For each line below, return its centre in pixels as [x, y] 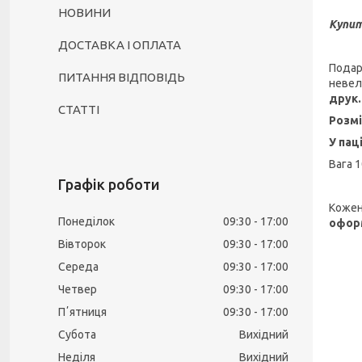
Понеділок [86, 221]
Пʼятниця [82, 312]
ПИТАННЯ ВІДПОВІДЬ [122, 77]
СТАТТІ [79, 109]
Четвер [78, 289]
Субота [77, 335]
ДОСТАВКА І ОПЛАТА [120, 45]
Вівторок [82, 244]
